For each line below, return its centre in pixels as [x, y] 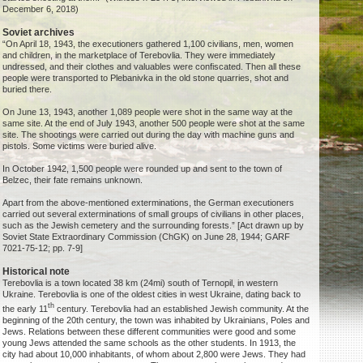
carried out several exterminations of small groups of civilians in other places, [154, 214]
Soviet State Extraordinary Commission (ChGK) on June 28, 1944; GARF [147, 237]
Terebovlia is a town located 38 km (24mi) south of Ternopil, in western [141, 283]
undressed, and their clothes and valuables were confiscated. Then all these [152, 67]
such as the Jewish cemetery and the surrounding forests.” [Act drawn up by [154, 226]
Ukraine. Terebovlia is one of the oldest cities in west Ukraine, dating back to [152, 295]
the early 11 [26, 308]
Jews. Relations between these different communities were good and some [149, 331]
